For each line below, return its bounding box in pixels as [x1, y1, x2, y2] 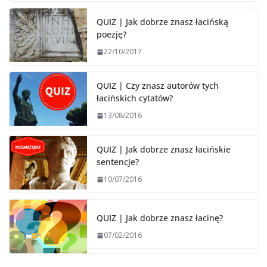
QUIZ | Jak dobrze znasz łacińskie [97, 144, 231, 156]
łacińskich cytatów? [97, 92, 173, 104]
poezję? [97, 29, 126, 41]
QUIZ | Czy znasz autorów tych [97, 80, 219, 92]
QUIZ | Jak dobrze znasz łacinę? [97, 212, 223, 224]
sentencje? [97, 156, 139, 168]
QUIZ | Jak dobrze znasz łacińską [97, 16, 228, 28]
